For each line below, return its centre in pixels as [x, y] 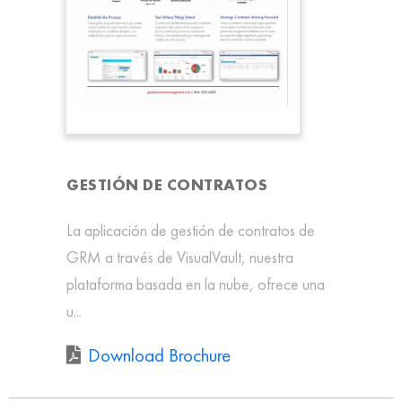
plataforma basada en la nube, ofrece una [196, 284]
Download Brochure [159, 355]
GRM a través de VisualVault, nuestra [180, 257]
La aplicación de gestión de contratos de [191, 230]
